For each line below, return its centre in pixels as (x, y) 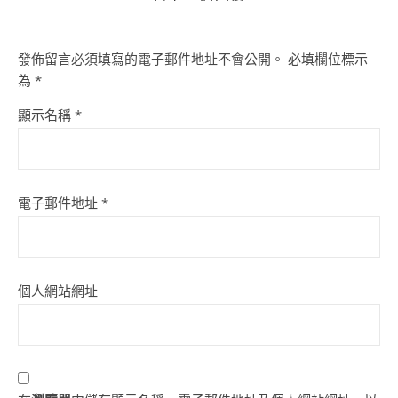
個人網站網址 (58, 291)
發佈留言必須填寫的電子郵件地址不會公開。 (151, 59)
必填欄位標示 (328, 59)
